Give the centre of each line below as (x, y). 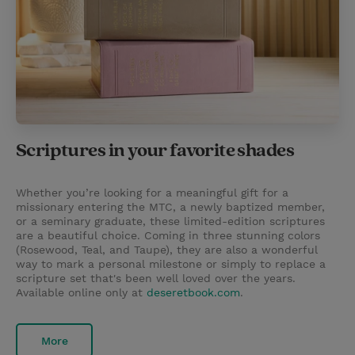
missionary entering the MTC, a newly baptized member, (170, 207)
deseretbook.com (193, 293)
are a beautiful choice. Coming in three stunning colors (168, 236)
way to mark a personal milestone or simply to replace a (171, 264)
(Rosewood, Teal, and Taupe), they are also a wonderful (167, 250)
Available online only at (81, 293)
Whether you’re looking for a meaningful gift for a (152, 193)
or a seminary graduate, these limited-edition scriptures (170, 221)
